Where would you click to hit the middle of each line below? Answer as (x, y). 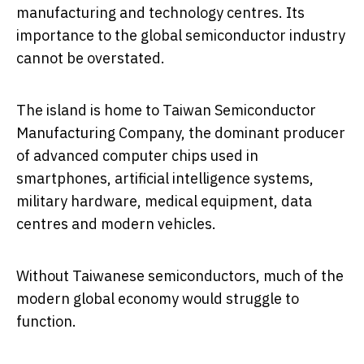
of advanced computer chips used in (137, 156)
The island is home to (89, 110)
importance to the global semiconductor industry (181, 36)
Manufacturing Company (99, 133)
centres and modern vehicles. (116, 224)
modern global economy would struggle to (158, 299)
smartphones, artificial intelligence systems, (165, 179)
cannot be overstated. (91, 58)
